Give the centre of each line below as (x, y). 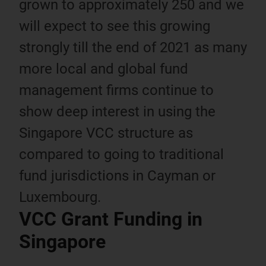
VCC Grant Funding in (111, 219)
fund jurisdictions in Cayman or (117, 175)
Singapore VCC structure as (106, 133)
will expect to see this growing (115, 26)
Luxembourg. (60, 197)
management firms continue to (116, 90)
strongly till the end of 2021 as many (133, 47)
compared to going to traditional (121, 154)
